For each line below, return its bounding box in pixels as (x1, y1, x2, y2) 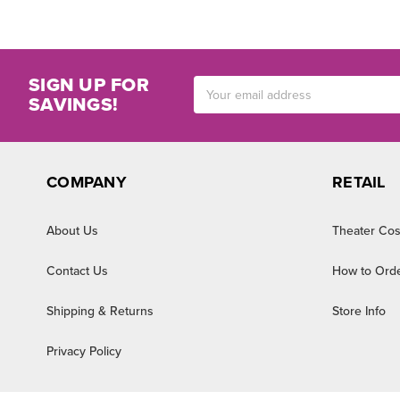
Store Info (332, 304, 386, 319)
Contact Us (46, 263, 108, 279)
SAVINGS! (29, 94, 118, 116)
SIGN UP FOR (29, 74, 149, 96)
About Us (46, 223, 98, 238)
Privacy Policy (46, 344, 121, 359)
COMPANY (46, 172, 127, 192)
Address (194, 96, 240, 112)
